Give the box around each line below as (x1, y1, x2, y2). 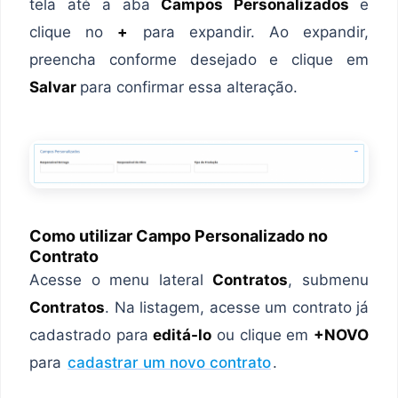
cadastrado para (29, 325, 154, 344)
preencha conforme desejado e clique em (29, 50, 369, 68)
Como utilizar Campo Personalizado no (29, 226, 328, 245)
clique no (29, 22, 118, 41)
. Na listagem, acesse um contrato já (105, 298, 369, 316)
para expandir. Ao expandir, (128, 22, 370, 41)
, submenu (288, 270, 370, 289)
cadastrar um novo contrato (68, 353, 271, 371)
